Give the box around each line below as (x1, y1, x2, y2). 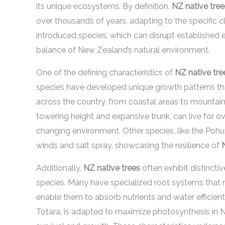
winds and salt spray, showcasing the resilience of (36, 141, 221, 150)
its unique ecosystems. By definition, (36, 2, 172, 11)
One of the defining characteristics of (36, 68, 175, 77)
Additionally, (36, 163, 83, 173)
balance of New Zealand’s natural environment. (36, 45, 210, 55)
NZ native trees (83, 163, 140, 173)
